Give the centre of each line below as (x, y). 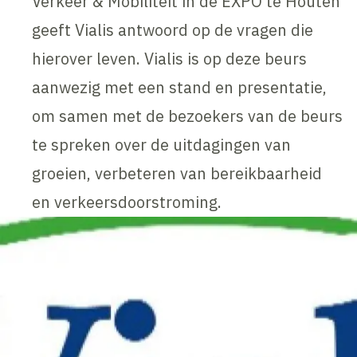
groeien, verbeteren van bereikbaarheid (177, 173)
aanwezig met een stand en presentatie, (180, 87)
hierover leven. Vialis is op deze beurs (170, 58)
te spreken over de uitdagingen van (162, 144)
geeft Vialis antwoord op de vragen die (173, 29)
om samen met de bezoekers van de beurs (188, 116)
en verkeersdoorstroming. (127, 202)
